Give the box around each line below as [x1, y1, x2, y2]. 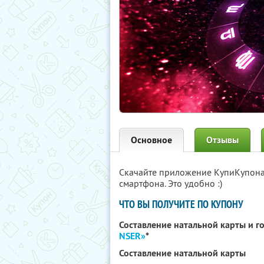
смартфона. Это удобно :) [119, 177, 222, 189]
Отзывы [206, 134, 239, 146]
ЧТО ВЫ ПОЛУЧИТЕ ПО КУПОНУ [119, 197, 243, 211]
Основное [131, 134, 172, 146]
